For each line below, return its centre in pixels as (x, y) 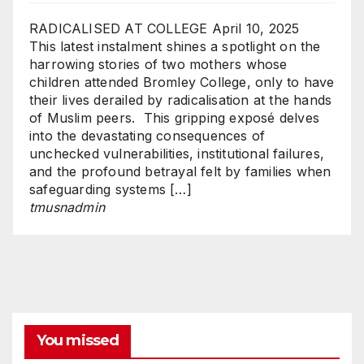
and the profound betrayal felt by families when (180, 171)
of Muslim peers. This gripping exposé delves (175, 117)
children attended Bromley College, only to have (182, 82)
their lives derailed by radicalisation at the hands (181, 100)
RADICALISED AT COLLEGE (119, 28)
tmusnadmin (67, 207)
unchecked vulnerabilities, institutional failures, (177, 153)
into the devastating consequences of (147, 135)
